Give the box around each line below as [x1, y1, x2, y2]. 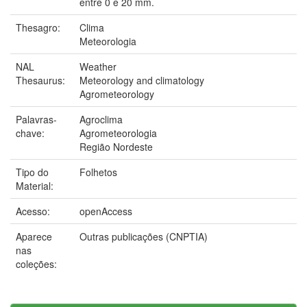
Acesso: [16, 204, 53, 218]
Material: [16, 178, 56, 193]
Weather [79, 59, 116, 73]
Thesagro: [16, 20, 63, 34]
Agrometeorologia [79, 125, 157, 140]
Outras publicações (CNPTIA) [79, 229, 208, 243]
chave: [16, 125, 47, 140]
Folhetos [79, 164, 117, 179]
